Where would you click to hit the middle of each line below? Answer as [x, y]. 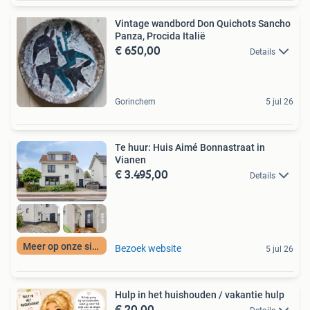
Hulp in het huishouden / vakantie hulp [200, 295]
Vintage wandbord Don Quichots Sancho [203, 23]
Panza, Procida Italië [160, 36]
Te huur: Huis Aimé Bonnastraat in [190, 147]
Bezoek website [148, 249]
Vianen [130, 159]
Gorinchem [135, 101]
